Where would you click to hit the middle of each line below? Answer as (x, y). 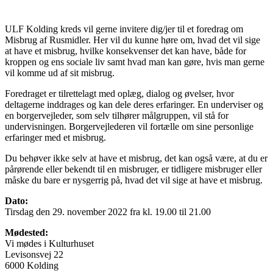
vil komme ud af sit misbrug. (60, 73)
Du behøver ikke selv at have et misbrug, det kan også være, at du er (136, 158)
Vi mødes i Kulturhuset (49, 243)
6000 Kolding (32, 265)
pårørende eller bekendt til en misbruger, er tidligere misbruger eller (133, 169)
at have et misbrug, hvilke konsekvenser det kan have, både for (126, 51)
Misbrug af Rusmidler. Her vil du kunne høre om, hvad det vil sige (133, 40)
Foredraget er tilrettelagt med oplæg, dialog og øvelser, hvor (119, 93)
